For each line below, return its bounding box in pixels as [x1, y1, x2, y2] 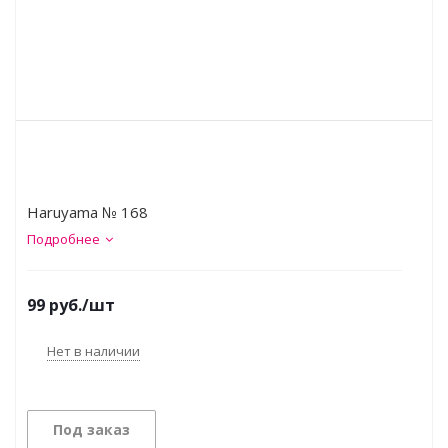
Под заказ [53, 420, 130, 439]
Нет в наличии [47, 341, 140, 360]
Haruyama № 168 [27, 202, 148, 222]
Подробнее [27, 230, 100, 248]
